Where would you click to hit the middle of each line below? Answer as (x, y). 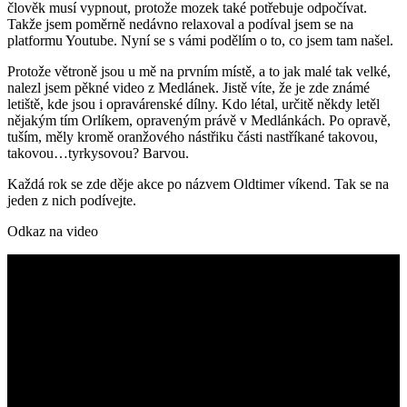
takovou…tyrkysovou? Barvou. (98, 153)
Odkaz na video (53, 231)
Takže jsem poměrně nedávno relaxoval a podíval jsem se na (180, 24)
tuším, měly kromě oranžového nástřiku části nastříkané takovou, (193, 136)
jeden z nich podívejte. (72, 200)
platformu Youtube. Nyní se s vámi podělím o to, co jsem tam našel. (200, 40)
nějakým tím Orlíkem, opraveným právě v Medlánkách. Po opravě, (199, 120)
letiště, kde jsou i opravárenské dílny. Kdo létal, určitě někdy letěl (194, 104)
